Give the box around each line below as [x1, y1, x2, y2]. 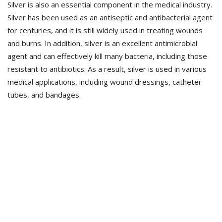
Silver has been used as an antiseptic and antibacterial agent [7, 12, 213, 22]
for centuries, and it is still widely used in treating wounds [7, 25, 203, 35]
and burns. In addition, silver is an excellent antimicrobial [7, 38, 197, 48]
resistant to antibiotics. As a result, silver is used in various [7, 64, 207, 74]
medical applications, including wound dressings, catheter [7, 77, 202, 87]
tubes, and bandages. [7, 90, 81, 100]
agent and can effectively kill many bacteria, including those [7, 51, 207, 61]
